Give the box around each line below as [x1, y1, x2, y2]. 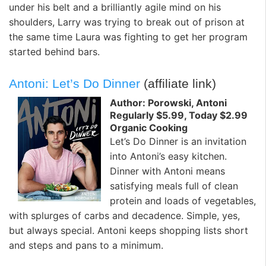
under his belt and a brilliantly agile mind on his [9, 1, 221, 14]
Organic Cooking [110, 122, 188, 134]
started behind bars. [9, 46, 100, 58]
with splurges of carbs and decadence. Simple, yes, [9, 210, 240, 222]
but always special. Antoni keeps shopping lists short [9, 224, 248, 237]
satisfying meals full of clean [110, 180, 238, 192]
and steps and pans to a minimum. [9, 239, 163, 252]
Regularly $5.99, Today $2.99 [110, 109, 248, 122]
